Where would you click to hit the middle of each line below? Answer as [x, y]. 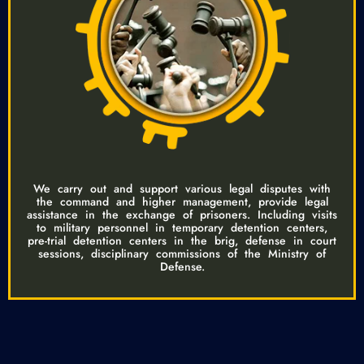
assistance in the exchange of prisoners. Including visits [182, 214]
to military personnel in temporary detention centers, [182, 227]
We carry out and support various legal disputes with [182, 188]
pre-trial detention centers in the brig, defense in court [182, 240]
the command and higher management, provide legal [182, 201]
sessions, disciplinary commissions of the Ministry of [182, 253]
